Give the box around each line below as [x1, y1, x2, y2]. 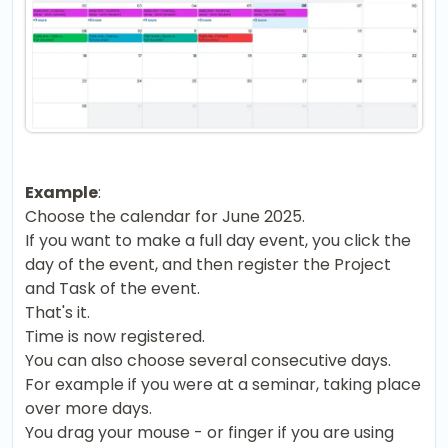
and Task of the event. [25, 277, 200, 301]
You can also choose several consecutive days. [25, 349, 391, 373]
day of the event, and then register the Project [25, 253, 391, 277]
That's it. [25, 301, 90, 325]
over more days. [25, 397, 152, 421]
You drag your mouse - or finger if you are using [25, 421, 394, 445]
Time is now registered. [25, 325, 205, 349]
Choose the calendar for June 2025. [25, 205, 305, 229]
